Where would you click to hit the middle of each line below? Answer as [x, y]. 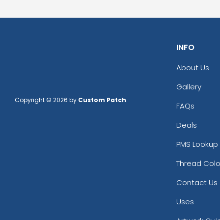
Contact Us [197, 182]
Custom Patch [102, 100]
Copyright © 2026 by [46, 100]
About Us [192, 67]
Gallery [189, 86]
